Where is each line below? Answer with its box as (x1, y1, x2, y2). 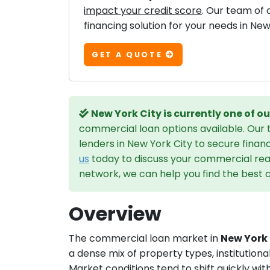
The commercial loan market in (69, 231, 221, 245)
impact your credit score (84, 4, 202, 18)
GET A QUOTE (92, 49, 166, 60)
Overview (69, 199, 162, 227)
